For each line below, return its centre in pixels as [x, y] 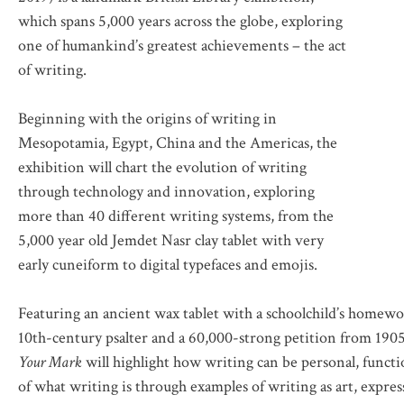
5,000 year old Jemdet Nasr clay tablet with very [171, 240]
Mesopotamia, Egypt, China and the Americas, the [178, 142]
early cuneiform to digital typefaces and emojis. [168, 264]
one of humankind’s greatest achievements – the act [182, 45]
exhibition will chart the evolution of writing [162, 167]
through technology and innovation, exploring [166, 191]
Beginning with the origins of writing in [147, 118]
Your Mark [50, 362]
